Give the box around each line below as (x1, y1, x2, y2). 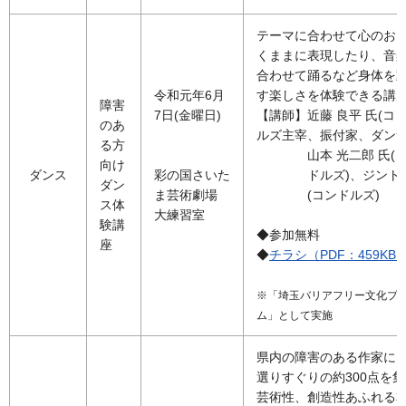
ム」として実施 (256, 309, 333, 323)
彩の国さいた (154, 168, 230, 183)
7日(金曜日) (154, 108, 221, 123)
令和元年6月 (154, 88, 225, 103)
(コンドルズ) (307, 188, 380, 203)
